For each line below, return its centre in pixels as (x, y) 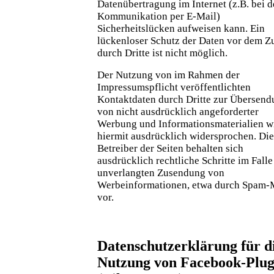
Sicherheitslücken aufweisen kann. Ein (181, 28)
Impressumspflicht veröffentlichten (174, 87)
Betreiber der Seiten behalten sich (170, 148)
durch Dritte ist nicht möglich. (162, 53)
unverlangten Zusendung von (161, 172)
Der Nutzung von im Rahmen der (168, 75)
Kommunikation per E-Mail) (159, 16)
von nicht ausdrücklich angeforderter (178, 111)
